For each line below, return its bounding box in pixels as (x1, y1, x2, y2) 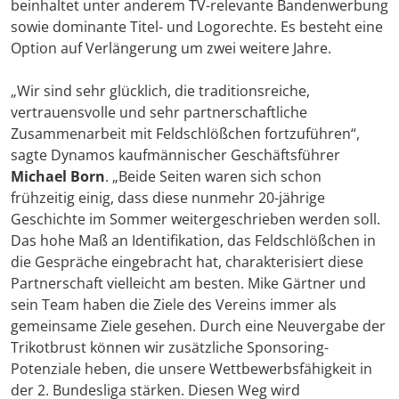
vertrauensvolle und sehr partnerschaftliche (11, 102, 307, 123)
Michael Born (11, 167, 105, 187)
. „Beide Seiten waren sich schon (105, 167, 322, 187)
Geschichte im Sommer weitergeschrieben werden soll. (11, 209, 380, 230)
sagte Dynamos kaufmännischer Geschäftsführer (11, 145, 340, 166)
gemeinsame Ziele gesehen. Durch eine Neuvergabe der (11, 316, 386, 337)
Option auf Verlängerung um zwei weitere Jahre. (11, 38, 331, 59)
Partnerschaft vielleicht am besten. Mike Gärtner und (11, 273, 366, 294)
